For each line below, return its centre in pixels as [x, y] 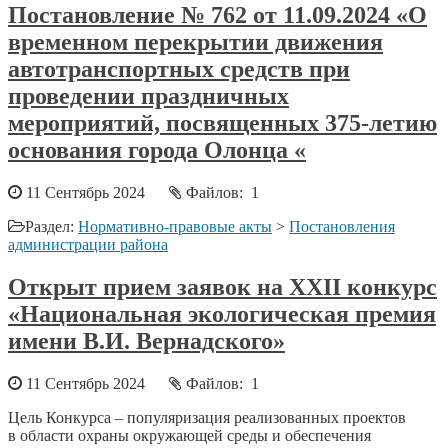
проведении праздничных [148, 96]
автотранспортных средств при [179, 69]
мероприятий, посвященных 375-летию [222, 123]
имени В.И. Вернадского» [146, 341]
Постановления [342, 227]
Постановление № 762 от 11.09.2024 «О [217, 15]
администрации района [88, 245]
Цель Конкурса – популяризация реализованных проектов [207, 418]
